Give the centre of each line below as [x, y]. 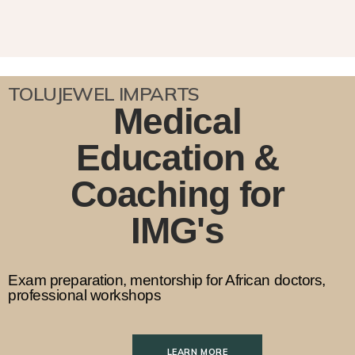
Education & [177, 158]
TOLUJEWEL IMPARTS [104, 94]
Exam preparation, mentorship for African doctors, [167, 280]
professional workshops [85, 295]
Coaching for [177, 194]
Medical [177, 121]
